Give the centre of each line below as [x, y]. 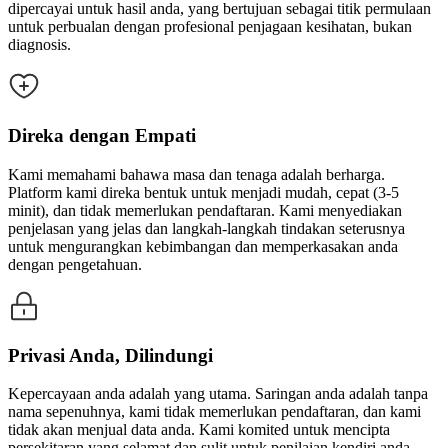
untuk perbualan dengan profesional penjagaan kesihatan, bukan [210, 27]
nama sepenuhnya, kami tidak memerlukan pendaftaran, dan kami [214, 412]
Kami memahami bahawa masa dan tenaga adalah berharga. [196, 174]
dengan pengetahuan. [75, 264]
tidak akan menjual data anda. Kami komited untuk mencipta [199, 430]
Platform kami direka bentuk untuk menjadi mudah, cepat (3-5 [203, 192]
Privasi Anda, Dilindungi [110, 355]
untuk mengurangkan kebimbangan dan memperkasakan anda [203, 246]
